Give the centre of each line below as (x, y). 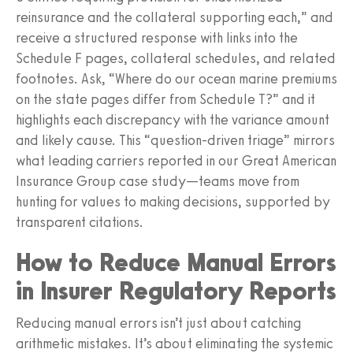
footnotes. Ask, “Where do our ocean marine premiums (176, 78)
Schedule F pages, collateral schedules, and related (176, 58)
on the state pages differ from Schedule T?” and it (165, 99)
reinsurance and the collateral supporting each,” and (175, 17)
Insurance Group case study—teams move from (158, 181)
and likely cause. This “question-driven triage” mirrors (175, 140)
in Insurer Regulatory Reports (176, 290)
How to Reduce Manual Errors (176, 262)
